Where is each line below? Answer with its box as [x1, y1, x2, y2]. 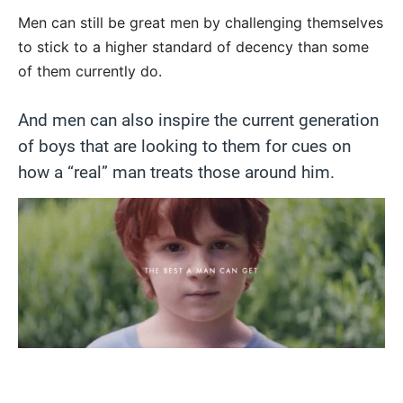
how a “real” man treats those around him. [18, 161, 335, 183]
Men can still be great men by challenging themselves [18, 13, 383, 31]
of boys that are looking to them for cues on [18, 135, 351, 157]
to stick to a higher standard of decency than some [18, 37, 369, 56]
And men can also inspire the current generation [18, 109, 379, 130]
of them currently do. [18, 61, 166, 80]
